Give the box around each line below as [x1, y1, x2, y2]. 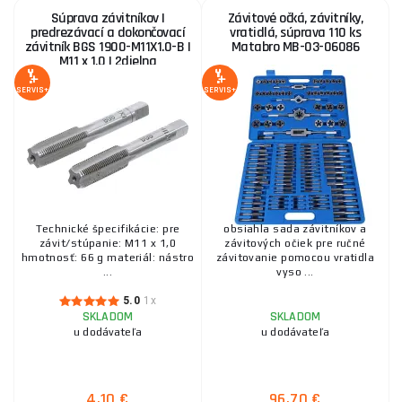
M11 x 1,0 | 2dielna [58, 52, 157, 71]
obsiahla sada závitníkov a [223, 223, 367, 235]
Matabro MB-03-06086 [231, 38, 360, 57]
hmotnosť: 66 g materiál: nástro [21, 251, 195, 264]
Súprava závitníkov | [50, 9, 165, 28]
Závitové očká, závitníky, [227, 9, 363, 28]
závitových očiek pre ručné [224, 237, 366, 249]
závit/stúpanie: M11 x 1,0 [39, 237, 176, 249]
